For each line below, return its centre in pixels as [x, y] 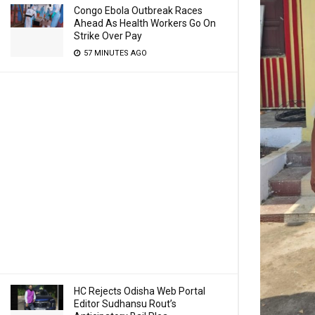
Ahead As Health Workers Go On [145, 23]
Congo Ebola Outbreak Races [138, 11]
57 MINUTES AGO [114, 53]
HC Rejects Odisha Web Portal [140, 291]
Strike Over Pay [108, 36]
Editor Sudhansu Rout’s [125, 304]
